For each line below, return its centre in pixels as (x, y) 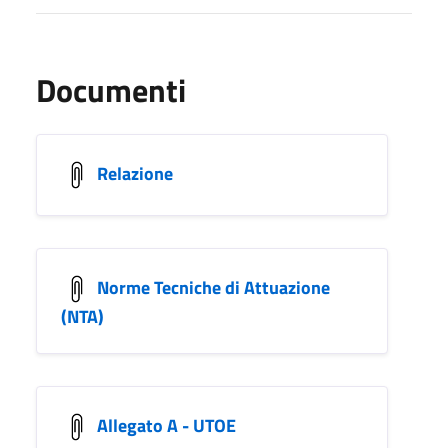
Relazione (135, 173)
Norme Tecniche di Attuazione (213, 287)
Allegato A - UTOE (166, 425)
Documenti (111, 89)
